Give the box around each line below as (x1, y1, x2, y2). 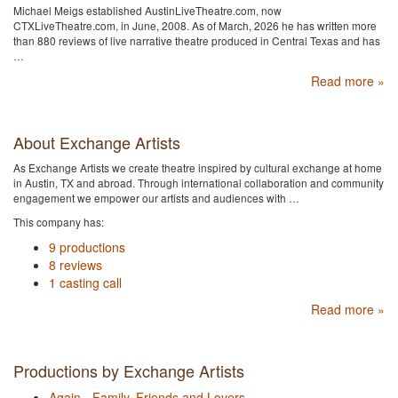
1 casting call (49, 274, 122, 292)
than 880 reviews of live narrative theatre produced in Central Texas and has (13, 33, 380, 49)
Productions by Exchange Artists (13, 359, 244, 383)
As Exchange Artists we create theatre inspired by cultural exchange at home (13, 160, 382, 176)
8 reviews (49, 256, 102, 275)
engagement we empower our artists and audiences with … (13, 190, 299, 206)
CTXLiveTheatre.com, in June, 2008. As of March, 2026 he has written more (13, 18, 377, 34)
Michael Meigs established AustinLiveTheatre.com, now (13, 3, 282, 19)
